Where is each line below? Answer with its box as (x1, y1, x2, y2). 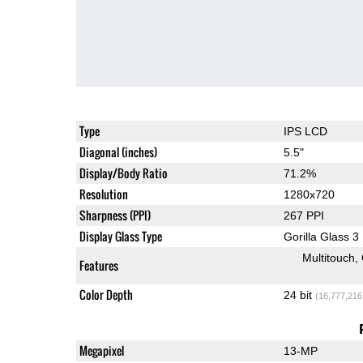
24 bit (283, 288, 315, 301)
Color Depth (79, 285, 133, 303)
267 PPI (283, 208, 324, 222)
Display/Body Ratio (79, 164, 168, 181)
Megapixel (79, 341, 124, 359)
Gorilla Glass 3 (283, 229, 359, 243)
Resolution (79, 185, 128, 203)
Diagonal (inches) (79, 143, 157, 160)
